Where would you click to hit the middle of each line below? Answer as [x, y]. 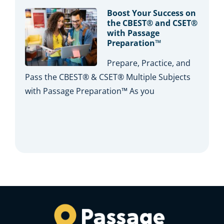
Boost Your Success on [151, 13]
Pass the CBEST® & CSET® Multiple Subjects [107, 77]
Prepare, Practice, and [148, 63]
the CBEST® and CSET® [152, 23]
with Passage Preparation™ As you [89, 91]
